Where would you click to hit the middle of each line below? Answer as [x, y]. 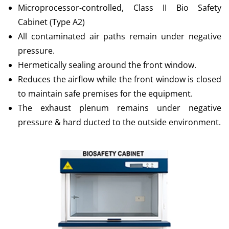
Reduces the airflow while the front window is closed [120, 79]
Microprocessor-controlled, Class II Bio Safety [120, 8]
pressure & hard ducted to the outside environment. [119, 122]
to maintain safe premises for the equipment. [105, 94]
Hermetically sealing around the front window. [107, 65]
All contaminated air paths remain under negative [120, 36]
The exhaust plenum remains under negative [120, 108]
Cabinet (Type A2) [51, 22]
